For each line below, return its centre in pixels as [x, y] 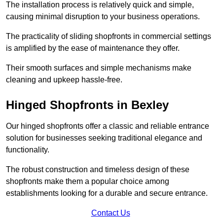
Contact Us [110, 213]
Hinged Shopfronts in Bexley [87, 105]
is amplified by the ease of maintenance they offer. [94, 48]
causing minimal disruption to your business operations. [103, 16]
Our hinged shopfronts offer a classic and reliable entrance [108, 126]
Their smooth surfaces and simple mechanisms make [99, 68]
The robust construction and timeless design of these [98, 169]
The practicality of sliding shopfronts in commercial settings [109, 36]
